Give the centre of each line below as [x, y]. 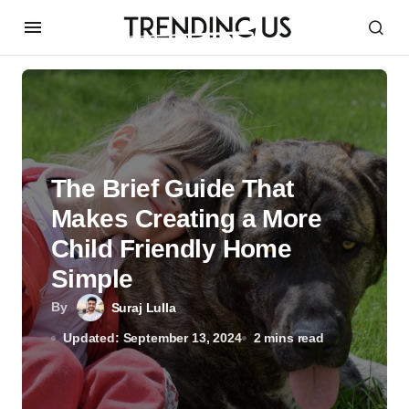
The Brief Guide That [173, 189]
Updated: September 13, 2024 [152, 338]
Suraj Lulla [143, 308]
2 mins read [288, 338]
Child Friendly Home [172, 249]
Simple [92, 279]
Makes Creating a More [187, 219]
